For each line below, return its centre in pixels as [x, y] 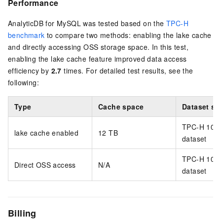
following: [23, 83]
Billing [22, 213]
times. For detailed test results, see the [127, 71]
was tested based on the [124, 23]
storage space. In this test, [144, 47]
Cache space [121, 107]
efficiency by [30, 71]
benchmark [26, 35]
